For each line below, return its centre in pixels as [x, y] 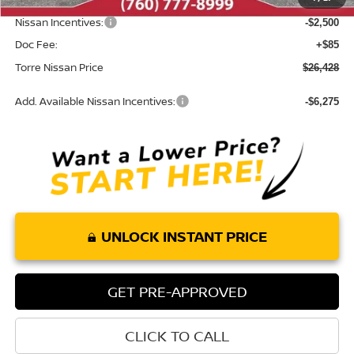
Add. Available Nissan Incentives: [95, 102]
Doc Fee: [36, 45]
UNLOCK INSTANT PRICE [184, 236]
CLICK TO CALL [177, 335]
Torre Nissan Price [59, 68]
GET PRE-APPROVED [177, 291]
